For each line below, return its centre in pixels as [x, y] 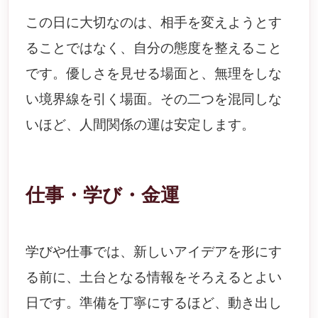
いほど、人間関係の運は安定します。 [141, 125]
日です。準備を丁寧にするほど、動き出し [154, 303]
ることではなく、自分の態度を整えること [154, 48]
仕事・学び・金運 [103, 195]
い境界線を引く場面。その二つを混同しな [154, 99]
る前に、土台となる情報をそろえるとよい [154, 277]
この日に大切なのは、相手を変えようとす [154, 22]
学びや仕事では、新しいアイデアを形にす [154, 252]
